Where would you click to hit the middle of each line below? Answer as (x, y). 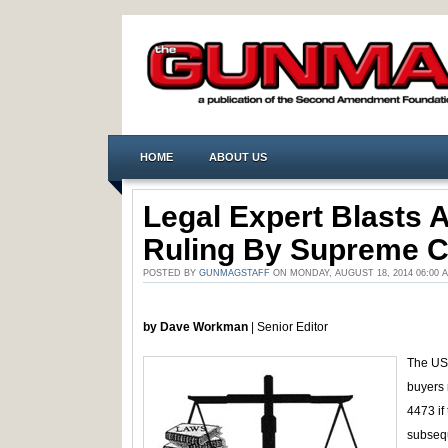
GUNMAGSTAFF (234, 273)
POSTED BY (171, 273)
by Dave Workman (195, 327)
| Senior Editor (288, 327)
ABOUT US (238, 157)
